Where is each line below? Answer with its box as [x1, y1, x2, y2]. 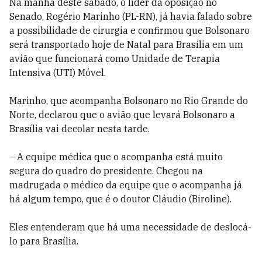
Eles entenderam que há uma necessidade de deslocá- [9, 221, 251, 233]
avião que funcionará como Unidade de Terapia [9, 53, 220, 64]
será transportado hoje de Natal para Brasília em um [9, 39, 243, 50]
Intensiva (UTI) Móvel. [9, 67, 106, 78]
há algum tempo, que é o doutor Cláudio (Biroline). [9, 193, 232, 205]
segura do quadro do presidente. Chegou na [9, 165, 203, 177]
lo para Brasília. [9, 235, 78, 247]
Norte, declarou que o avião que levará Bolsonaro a [9, 109, 235, 120]
